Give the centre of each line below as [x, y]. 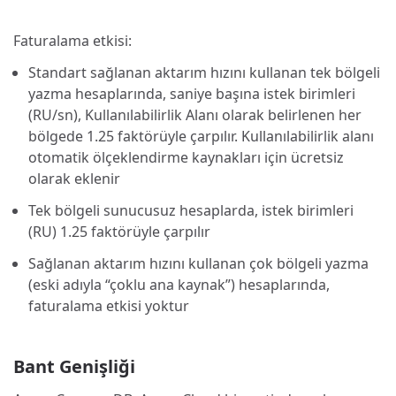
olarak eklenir [74, 178]
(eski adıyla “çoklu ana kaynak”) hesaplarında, [179, 284]
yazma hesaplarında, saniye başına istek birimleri [192, 93]
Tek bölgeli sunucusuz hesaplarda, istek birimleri [191, 210]
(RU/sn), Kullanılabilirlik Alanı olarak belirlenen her [195, 114]
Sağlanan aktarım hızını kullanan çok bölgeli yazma [198, 263]
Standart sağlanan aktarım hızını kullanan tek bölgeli [204, 72]
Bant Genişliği [74, 367]
